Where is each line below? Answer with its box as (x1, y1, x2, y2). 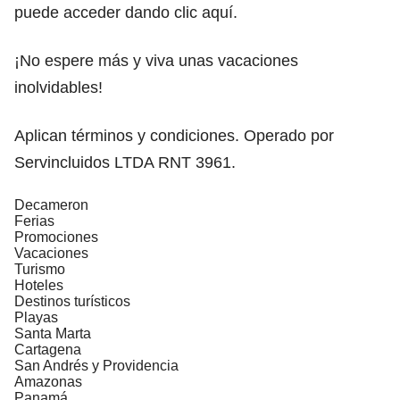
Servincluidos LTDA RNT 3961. (14, 153, 236, 171)
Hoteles (14, 277, 63, 293)
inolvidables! (14, 78, 103, 96)
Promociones (14, 229, 98, 245)
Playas (14, 309, 58, 325)
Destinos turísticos (14, 293, 130, 309)
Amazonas (14, 373, 82, 389)
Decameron (14, 196, 88, 212)
